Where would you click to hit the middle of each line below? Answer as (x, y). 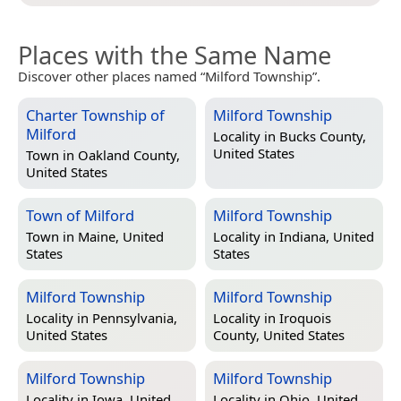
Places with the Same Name (175, 55)
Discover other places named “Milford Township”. (169, 77)
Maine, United (121, 237)
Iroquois (305, 318)
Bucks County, (323, 137)
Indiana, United (327, 237)
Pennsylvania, (135, 318)
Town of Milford (80, 216)
